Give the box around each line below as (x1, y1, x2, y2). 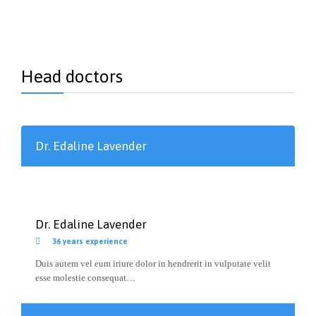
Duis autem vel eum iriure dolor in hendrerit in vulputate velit (35, 257, 271, 269)
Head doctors (21, 66, 123, 86)
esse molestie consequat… (35, 272, 135, 283)
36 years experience (44, 237, 128, 246)
